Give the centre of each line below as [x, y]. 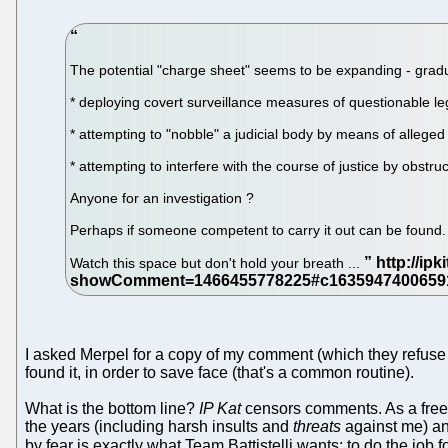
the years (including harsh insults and [159, 427]
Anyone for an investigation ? [162, 198]
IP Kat [220, 409]
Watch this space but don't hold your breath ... [217, 263]
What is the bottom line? [112, 409]
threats [317, 427]
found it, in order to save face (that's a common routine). [219, 373]
